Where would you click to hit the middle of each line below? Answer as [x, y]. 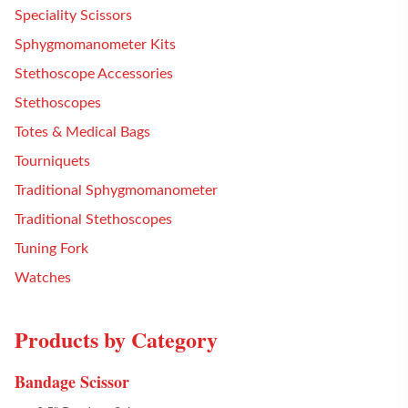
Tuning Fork [51, 249]
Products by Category [116, 339]
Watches [43, 278]
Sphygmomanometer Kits [95, 45]
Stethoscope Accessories [94, 74]
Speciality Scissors [73, 15]
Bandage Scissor [72, 382]
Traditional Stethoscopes [93, 219]
